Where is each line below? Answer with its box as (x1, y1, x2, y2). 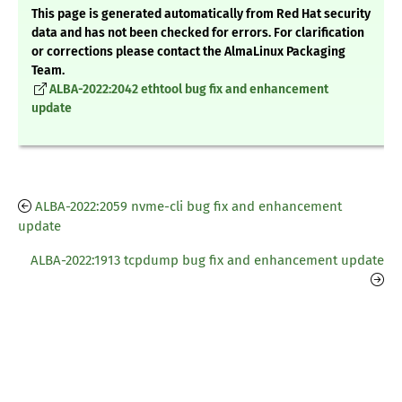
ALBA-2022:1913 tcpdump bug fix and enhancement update (31, 252, 384, 269)
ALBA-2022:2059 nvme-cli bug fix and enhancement (35, 198, 342, 215)
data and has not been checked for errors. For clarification (31, 25, 364, 41)
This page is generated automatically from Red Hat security (31, 6, 371, 22)
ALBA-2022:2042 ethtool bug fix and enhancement (49, 82, 328, 98)
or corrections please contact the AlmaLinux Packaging (31, 44, 345, 60)
